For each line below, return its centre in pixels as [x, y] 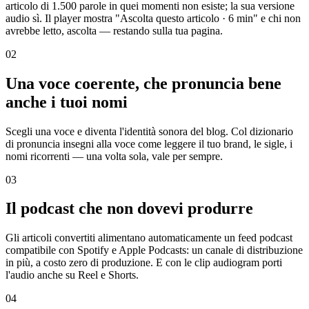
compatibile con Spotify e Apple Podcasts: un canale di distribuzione [154, 250]
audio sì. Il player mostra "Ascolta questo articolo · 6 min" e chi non [153, 18]
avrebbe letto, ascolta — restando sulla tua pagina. [114, 30]
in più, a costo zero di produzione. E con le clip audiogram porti [144, 263]
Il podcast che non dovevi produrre [129, 209]
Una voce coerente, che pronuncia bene [143, 83]
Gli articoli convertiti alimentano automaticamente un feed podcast [149, 238]
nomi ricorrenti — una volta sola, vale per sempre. [114, 156]
